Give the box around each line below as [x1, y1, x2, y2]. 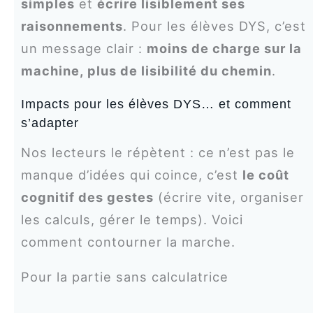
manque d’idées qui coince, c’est [20, 167, 242, 183]
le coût [242, 167, 289, 183]
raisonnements [20, 18, 123, 34]
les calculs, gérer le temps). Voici [20, 212, 243, 228]
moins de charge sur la [146, 41, 302, 57]
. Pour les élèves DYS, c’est [122, 18, 306, 34]
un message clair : [20, 41, 147, 57]
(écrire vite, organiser [153, 189, 304, 205]
